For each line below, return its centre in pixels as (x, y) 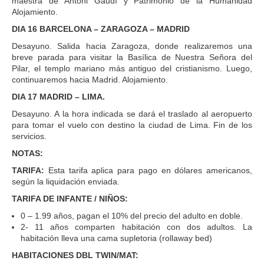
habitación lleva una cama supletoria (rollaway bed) (116, 238)
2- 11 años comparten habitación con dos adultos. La (136, 227)
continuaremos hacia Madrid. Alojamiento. (90, 79)
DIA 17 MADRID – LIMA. (58, 96)
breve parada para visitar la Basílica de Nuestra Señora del (132, 57)
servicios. (29, 136)
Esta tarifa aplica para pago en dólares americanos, (148, 170)
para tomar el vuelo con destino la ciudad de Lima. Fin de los (132, 125)
